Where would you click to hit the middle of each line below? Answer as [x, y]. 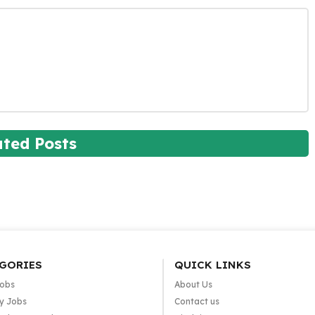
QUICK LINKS [212, 265]
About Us [193, 284]
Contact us [197, 301]
